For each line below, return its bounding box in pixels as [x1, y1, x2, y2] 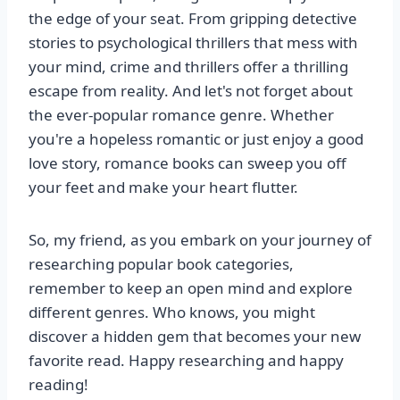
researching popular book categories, [29, 254, 294, 275]
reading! [29, 374, 88, 396]
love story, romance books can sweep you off [29, 153, 346, 174]
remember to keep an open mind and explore [29, 278, 353, 299]
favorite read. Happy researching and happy [29, 350, 344, 371]
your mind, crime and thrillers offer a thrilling [29, 56, 348, 78]
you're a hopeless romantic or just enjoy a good [29, 129, 363, 150]
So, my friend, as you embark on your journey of [29, 229, 371, 251]
